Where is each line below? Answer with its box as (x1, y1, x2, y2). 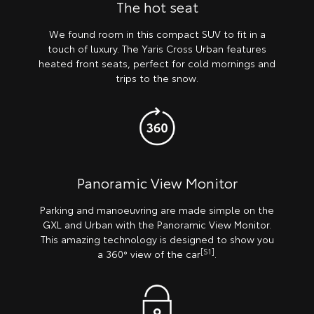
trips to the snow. (116, 71, 198, 86)
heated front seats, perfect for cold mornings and (39, 56, 275, 71)
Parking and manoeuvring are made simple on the (40, 203, 274, 217)
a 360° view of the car (97, 247, 200, 261)
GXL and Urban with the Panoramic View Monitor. (43, 217, 271, 231)
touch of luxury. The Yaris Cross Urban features (48, 41, 266, 56)
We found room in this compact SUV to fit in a (48, 27, 266, 41)
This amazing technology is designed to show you (40, 232, 274, 246)
